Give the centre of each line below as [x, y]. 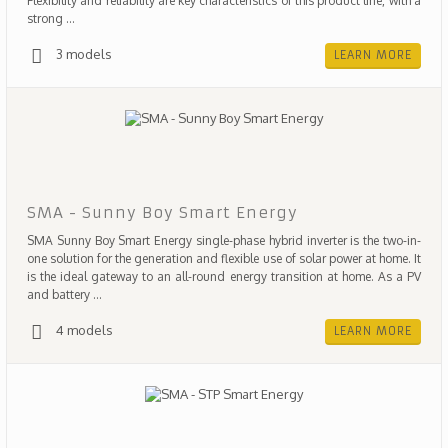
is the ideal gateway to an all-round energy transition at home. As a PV [224, 276]
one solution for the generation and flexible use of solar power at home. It [224, 258]
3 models [84, 54]
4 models [84, 330]
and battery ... [64, 294]
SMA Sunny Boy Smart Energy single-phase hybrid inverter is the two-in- [224, 240]
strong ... [51, 18]
